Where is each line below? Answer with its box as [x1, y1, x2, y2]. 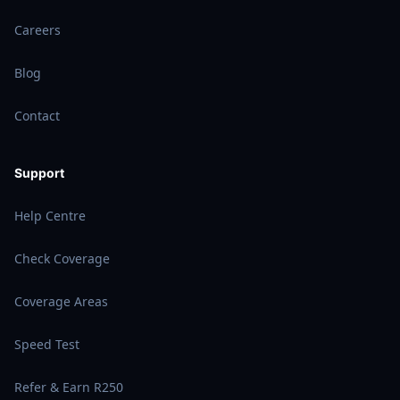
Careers [14, 21, 61, 38]
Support [14, 165, 64, 180]
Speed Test [14, 336, 79, 353]
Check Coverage [14, 250, 110, 267]
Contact [14, 107, 60, 124]
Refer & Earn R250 [14, 379, 123, 396]
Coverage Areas [14, 293, 108, 310]
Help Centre [14, 207, 86, 224]
